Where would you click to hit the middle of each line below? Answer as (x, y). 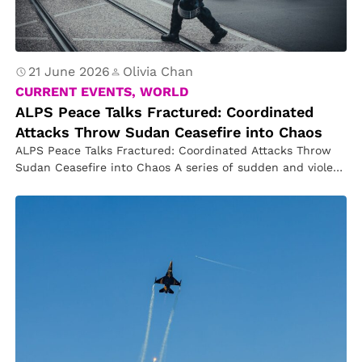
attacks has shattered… (81, 184)
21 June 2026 (69, 72)
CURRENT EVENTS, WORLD (102, 92)
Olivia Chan (158, 72)
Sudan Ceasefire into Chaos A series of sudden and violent (181, 167)
